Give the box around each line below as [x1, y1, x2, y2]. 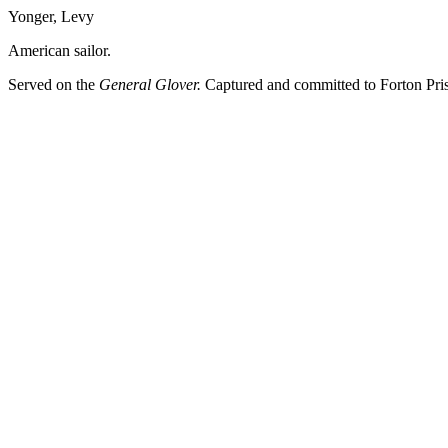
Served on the [8, 76, 99, 93]
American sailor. [8, 42, 111, 59]
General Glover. [99, 76, 201, 93]
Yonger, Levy [8, 8, 94, 25]
